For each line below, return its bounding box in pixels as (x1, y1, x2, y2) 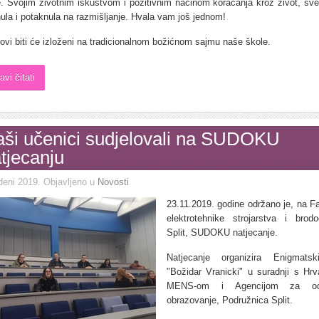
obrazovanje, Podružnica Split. (167, 295, 293, 305)
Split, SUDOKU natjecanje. (167, 227, 278, 238)
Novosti (98, 177, 129, 187)
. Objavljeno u (38, 177, 98, 187)
